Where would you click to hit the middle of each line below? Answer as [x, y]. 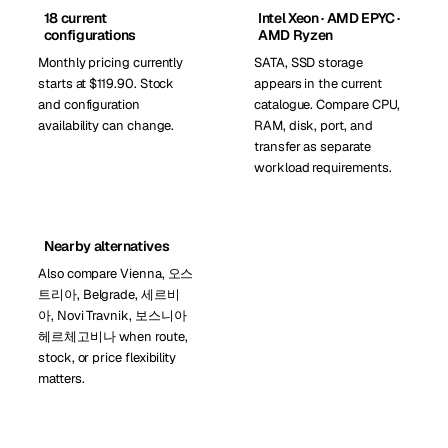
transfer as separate [312, 146]
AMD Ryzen [296, 35]
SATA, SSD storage [308, 62]
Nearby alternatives [107, 246]
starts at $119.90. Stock [106, 83]
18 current [75, 18]
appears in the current [318, 83]
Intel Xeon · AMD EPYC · [329, 18]
